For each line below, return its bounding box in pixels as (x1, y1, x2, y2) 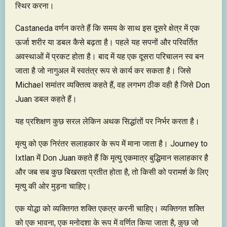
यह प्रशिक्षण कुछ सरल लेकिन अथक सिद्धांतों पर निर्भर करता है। (15, 116, 200, 126)
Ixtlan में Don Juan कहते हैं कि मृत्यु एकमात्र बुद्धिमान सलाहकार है (15, 153, 208, 163)
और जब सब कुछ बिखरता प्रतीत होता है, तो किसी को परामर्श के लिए (15, 167, 208, 177)
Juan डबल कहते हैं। (15, 94, 77, 104)
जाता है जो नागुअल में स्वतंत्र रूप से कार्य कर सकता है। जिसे (15, 65, 191, 75)
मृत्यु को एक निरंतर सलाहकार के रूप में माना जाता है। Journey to (15, 138, 208, 148)
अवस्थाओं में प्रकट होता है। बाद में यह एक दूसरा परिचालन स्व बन (15, 51, 204, 61)
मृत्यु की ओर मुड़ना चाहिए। (15, 181, 91, 191)
